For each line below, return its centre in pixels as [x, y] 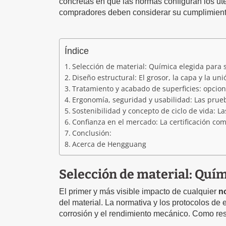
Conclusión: [92, 133]
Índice [77, 51]
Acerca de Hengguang [109, 144]
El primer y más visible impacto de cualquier [139, 191]
